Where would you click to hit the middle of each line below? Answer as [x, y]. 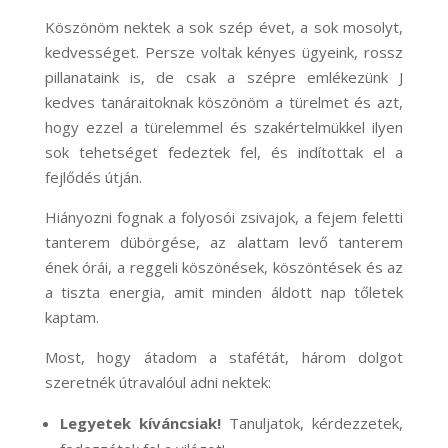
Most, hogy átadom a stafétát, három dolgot [224, 357]
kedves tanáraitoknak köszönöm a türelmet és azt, [224, 102]
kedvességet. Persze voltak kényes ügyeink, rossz [224, 52]
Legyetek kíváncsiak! [140, 423]
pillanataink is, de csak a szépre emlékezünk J [224, 77]
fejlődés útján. [93, 177]
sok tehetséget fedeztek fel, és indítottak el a [224, 152]
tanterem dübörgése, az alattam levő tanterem [224, 242]
